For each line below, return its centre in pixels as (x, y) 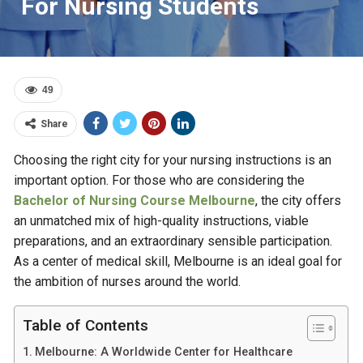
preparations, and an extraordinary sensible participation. (173, 241)
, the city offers (299, 201)
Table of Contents (86, 326)
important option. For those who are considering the (160, 180)
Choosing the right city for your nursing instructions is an (173, 160)
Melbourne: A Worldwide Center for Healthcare (164, 352)
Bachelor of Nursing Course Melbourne (135, 201)
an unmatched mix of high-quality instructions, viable (162, 221)
